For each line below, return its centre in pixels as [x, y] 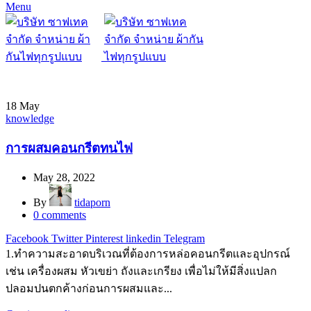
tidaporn [92, 202]
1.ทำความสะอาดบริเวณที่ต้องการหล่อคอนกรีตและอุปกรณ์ [148, 253]
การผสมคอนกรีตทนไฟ [69, 148]
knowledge [30, 119]
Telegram [184, 238]
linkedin [143, 238]
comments [64, 215]
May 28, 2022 [64, 177]
